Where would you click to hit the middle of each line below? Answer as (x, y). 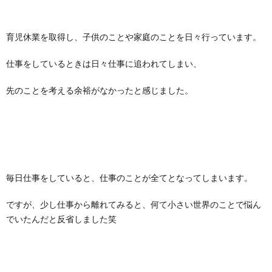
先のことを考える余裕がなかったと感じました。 (100, 90)
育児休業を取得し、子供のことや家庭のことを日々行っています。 (134, 37)
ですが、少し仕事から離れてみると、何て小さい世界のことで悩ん (134, 204)
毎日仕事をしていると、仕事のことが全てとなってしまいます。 (129, 178)
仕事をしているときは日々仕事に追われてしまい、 (104, 63)
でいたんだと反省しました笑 (61, 219)
